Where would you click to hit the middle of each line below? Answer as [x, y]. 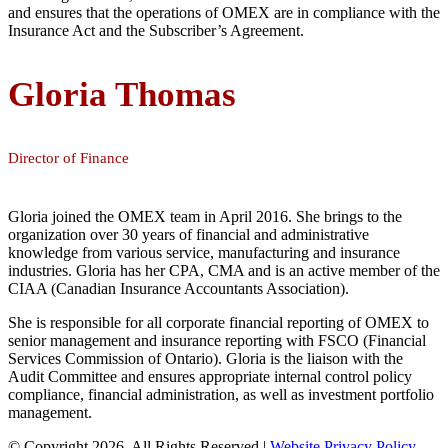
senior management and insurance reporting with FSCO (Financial [217, 341]
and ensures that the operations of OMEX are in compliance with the [224, 13]
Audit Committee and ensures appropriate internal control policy [210, 377]
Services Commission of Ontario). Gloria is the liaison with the [205, 359]
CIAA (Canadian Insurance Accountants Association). [178, 289]
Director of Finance [68, 158]
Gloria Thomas [122, 95]
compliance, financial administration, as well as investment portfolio [221, 395]
